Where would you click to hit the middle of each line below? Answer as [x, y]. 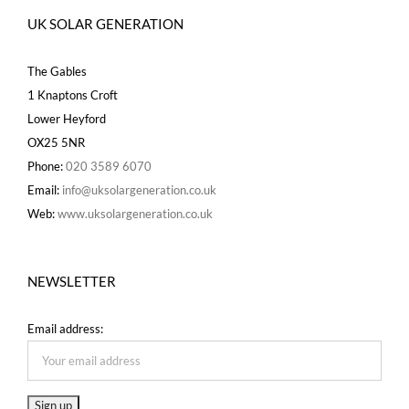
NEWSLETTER [72, 281]
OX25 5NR [56, 142]
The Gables [57, 71]
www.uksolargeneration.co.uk [135, 213]
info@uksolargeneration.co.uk [139, 189]
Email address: [65, 328]
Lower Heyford [67, 118]
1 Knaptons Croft [73, 94]
